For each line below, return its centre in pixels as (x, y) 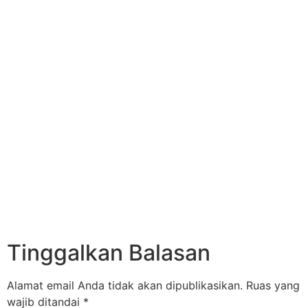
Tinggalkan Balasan (109, 253)
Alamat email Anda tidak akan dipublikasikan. (125, 286)
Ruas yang (273, 286)
